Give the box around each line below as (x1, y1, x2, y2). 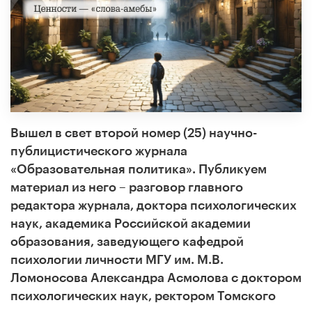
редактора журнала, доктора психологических (10, 198, 297, 212)
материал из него (10, 180, 116, 194)
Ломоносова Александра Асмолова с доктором (10, 271, 302, 284)
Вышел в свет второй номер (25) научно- (10, 126, 257, 139)
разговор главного (126, 180, 243, 194)
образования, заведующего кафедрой (10, 235, 244, 248)
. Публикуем (192, 162, 267, 175)
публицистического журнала (10, 144, 187, 157)
